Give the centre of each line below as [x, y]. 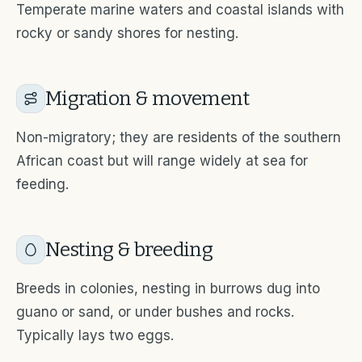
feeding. [42, 184]
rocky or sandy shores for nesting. [127, 33]
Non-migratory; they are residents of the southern [179, 137]
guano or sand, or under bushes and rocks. [155, 311]
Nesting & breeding [129, 249]
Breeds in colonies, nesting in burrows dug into [168, 288]
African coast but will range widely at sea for [162, 160]
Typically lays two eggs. [95, 335]
